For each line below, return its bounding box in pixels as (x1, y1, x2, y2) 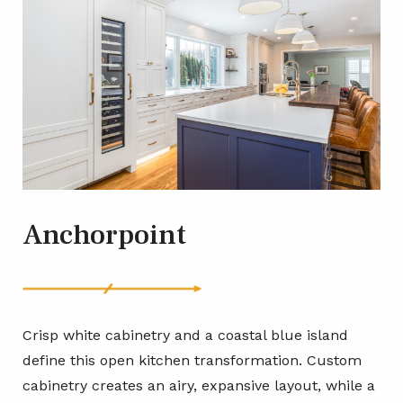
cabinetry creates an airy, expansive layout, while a (22, 377, 375, 395)
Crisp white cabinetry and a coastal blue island (22, 327, 348, 345)
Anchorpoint (22, 215, 186, 254)
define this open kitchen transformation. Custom (22, 352, 362, 370)
